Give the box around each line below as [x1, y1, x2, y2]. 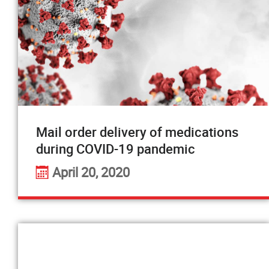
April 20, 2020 [52, 163, 130, 181]
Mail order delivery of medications [36, 123, 238, 141]
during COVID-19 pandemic [36, 140, 195, 157]
